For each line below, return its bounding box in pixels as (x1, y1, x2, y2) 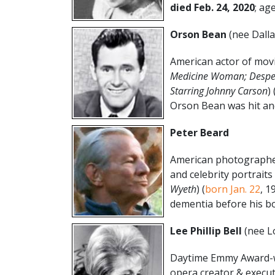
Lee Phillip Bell (170, 223, 242, 238)
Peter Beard (170, 125, 229, 139)
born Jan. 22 (205, 182, 260, 196)
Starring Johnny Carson (170, 83, 268, 98)
